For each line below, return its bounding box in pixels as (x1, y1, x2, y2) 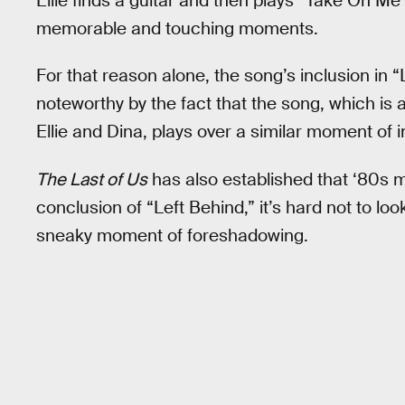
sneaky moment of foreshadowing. (36, 223, 308, 247)
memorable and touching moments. (36, 16, 318, 40)
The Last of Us (36, 167, 147, 191)
